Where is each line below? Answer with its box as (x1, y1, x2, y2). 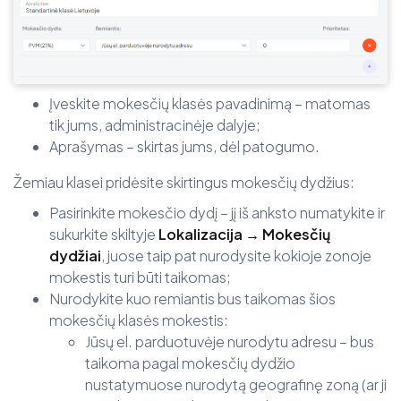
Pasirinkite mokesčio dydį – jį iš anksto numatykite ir (49, 203, 385, 223)
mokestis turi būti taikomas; (49, 268, 231, 287)
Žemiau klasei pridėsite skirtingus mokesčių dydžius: (13, 173, 354, 192)
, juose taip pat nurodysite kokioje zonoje (101, 246, 371, 266)
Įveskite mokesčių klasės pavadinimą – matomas (49, 94, 371, 114)
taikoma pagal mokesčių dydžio (85, 354, 295, 373)
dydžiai (49, 246, 101, 266)
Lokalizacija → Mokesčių (158, 225, 330, 244)
